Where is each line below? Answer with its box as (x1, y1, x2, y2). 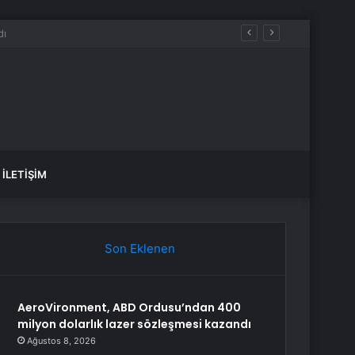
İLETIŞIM (2, 168, 47, 181)
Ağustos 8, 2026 (27, 335, 97, 346)
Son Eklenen (104, 241, 175, 256)
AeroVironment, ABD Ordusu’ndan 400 (17, 300, 242, 315)
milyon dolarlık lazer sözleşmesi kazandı (17, 316, 252, 332)
